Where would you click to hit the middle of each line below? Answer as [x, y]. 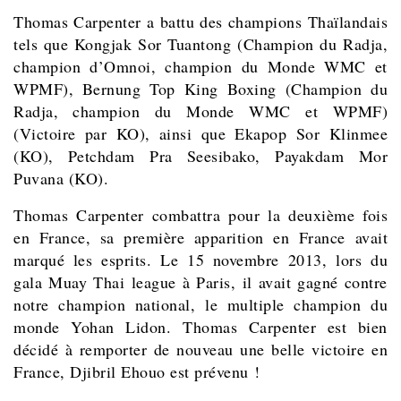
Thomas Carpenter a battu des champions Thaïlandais [200, 21]
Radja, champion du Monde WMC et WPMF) [200, 111]
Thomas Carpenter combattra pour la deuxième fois [200, 214]
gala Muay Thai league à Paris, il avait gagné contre [200, 282]
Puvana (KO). [61, 178]
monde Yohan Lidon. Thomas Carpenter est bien [200, 326]
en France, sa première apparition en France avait [200, 237]
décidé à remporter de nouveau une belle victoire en [200, 349]
